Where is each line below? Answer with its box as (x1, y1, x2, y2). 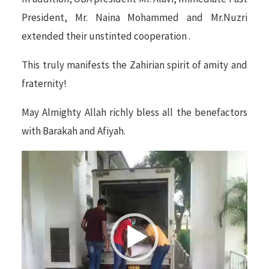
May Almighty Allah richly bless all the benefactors (22, 106, 247, 119)
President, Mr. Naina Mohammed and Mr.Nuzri (22, 11, 247, 25)
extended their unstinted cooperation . (22, 29, 191, 43)
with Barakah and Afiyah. (22, 124, 126, 138)
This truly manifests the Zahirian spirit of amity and (22, 58, 247, 72)
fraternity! (22, 77, 69, 91)
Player (21, 171, 49, 185)
